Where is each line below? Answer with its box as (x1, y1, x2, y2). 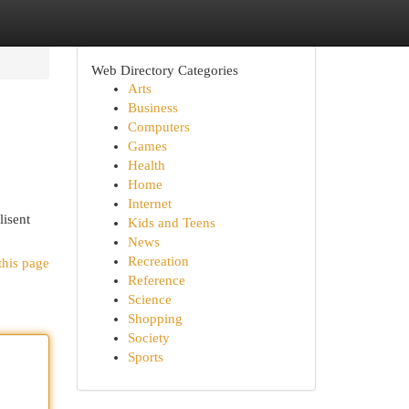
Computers (127, 120, 190, 134)
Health (127, 158, 165, 173)
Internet (127, 196, 172, 211)
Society (127, 330, 170, 345)
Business (127, 100, 178, 115)
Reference (127, 273, 185, 288)
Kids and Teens (127, 215, 215, 230)
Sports (127, 350, 163, 364)
